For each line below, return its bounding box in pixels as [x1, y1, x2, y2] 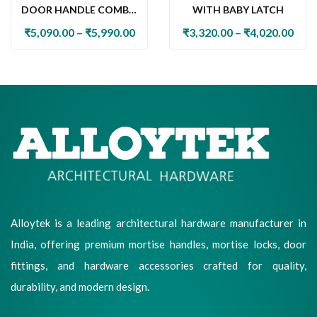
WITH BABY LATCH [192, 4, 284, 16]
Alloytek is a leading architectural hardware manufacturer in [11, 217, 306, 230]
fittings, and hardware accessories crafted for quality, [11, 259, 306, 272]
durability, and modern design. [11, 280, 149, 294]
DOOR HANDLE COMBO [21, 4, 137, 16]
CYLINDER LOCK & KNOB [19, 33, 139, 46]
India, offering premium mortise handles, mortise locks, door [11, 238, 306, 251]
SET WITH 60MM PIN [29, 18, 129, 31]
